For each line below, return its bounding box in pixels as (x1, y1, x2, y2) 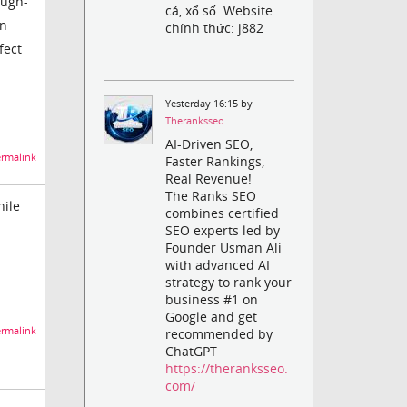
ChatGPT (165, 342, 218, 361)
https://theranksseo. (165, 360, 289, 378)
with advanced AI (165, 256, 271, 274)
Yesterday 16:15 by (165, 96, 253, 110)
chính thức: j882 (165, 18, 264, 36)
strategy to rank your (165, 273, 293, 292)
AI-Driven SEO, (165, 135, 253, 154)
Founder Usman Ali (165, 239, 283, 257)
